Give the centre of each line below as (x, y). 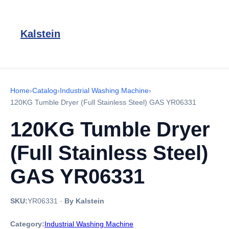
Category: (27, 224)
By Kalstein (84, 201)
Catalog (45, 90)
